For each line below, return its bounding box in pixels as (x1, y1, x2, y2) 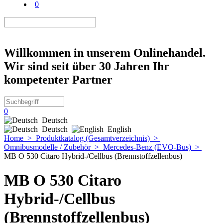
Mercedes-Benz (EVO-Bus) (103, 142, 191, 151)
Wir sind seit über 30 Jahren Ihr (4, 59, 169, 73)
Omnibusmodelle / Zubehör (4, 142, 91, 151)
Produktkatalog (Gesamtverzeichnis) (36, 133, 150, 142)
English (108, 124, 133, 133)
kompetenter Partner (4, 73, 112, 86)
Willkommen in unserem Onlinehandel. (4, 46, 206, 59)
